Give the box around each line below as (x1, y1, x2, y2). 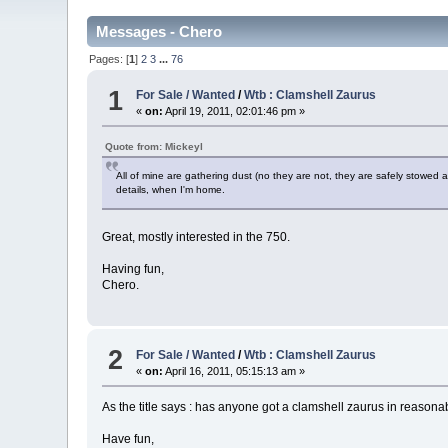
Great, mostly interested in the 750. (102, 230, 291, 245)
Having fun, (102, 262, 165, 277)
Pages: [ (89, 52, 130, 65)
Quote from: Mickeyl (105, 141, 204, 153)
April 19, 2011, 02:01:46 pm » (163, 105, 306, 118)
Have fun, (102, 431, 155, 446)
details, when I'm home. (116, 184, 226, 196)
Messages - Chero (96, 23, 223, 41)
